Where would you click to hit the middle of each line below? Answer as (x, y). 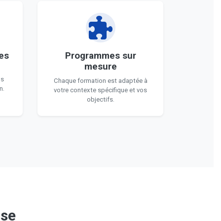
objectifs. (100, 99)
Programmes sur (100, 56)
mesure (100, 67)
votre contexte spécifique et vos (100, 90)
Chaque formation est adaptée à (100, 81)
